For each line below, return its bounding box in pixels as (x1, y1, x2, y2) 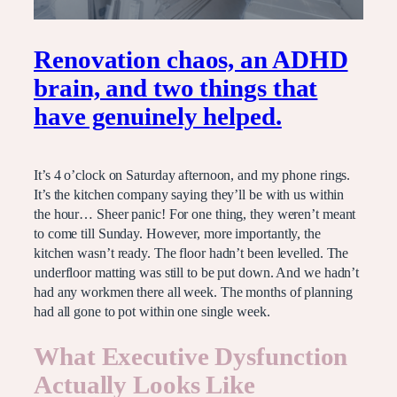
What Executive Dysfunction (34, 343, 348, 371)
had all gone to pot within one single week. (34, 304, 270, 321)
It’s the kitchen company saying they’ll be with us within (34, 187, 345, 204)
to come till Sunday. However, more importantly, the (34, 226, 321, 243)
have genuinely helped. (34, 102, 282, 130)
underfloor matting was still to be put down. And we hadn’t (34, 265, 360, 282)
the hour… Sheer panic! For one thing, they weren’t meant (34, 206, 356, 223)
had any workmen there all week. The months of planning (34, 284, 353, 301)
